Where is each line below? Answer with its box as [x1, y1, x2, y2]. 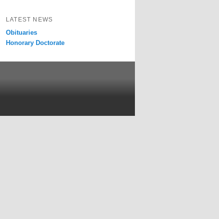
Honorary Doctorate [6, 39, 65, 47]
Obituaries [6, 29, 37, 37]
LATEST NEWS [6, 16, 53, 23]
